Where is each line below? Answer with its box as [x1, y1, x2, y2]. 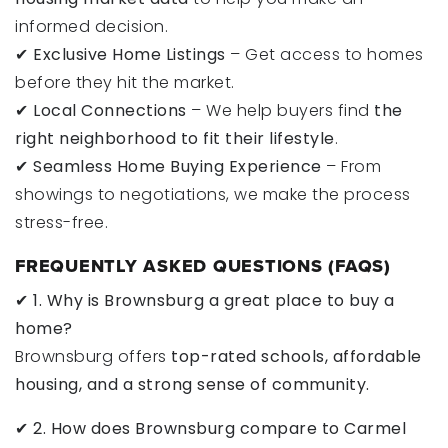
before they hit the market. [15, 71, 235, 94]
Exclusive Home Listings [33, 43, 226, 66]
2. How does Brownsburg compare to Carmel [33, 417, 406, 440]
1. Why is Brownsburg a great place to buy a [33, 289, 395, 312]
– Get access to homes [225, 43, 424, 66]
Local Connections [33, 99, 187, 122]
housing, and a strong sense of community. [15, 373, 370, 396]
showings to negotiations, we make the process [15, 183, 411, 206]
